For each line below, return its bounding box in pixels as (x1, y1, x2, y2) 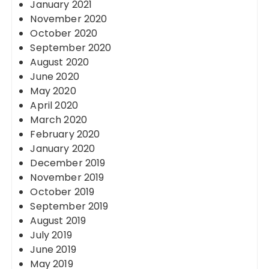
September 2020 (30, 41, 112, 55)
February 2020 (30, 127, 100, 141)
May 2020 (30, 84, 76, 98)
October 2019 (30, 185, 95, 199)
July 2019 (30, 228, 72, 242)
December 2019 (30, 156, 106, 170)
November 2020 (30, 12, 107, 26)
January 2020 (30, 142, 95, 156)
